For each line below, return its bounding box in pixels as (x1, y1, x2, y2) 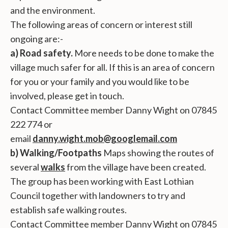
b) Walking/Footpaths (10, 147, 102, 159)
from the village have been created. (65, 161, 206, 173)
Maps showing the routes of (102, 147, 214, 159)
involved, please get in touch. (10, 90, 126, 102)
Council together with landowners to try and (10, 190, 185, 202)
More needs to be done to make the (74, 47, 214, 59)
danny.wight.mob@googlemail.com (33, 133, 177, 145)
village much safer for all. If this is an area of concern (10, 62, 215, 73)
